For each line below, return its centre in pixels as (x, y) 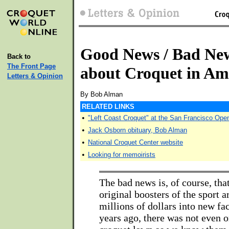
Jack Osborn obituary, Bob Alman (138, 130)
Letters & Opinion (35, 76)
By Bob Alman (101, 94)
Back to (19, 56)
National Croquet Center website (135, 142)
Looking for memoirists (122, 155)
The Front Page (31, 66)
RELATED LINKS (108, 107)
